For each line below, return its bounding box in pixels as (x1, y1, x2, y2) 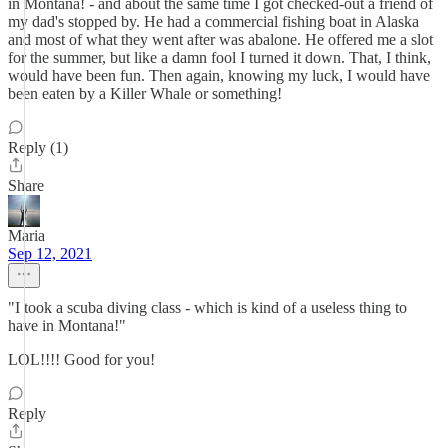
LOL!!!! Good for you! (8, 351, 155, 368)
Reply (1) (8, 139, 68, 156)
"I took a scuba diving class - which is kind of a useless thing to (8, 299, 407, 316)
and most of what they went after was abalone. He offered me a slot (8, 31, 433, 48)
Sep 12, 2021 (8, 245, 92, 262)
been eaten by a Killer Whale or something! (8, 85, 282, 102)
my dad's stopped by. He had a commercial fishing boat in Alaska (8, 13, 419, 30)
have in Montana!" (8, 317, 126, 334)
